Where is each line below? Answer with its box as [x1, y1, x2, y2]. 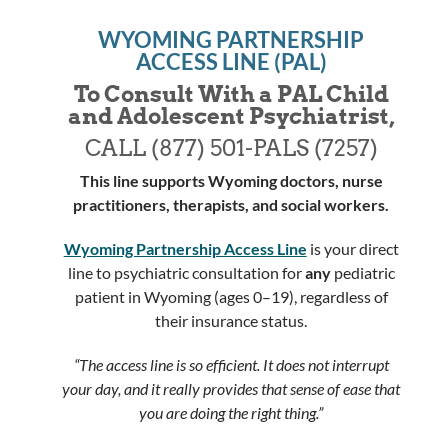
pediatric [330, 262, 395, 282]
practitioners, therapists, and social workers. [73, 194, 390, 214]
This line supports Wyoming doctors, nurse [79, 170, 383, 190]
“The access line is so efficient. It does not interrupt [73, 354, 389, 374]
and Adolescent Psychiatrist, [67, 102, 395, 129]
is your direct [309, 238, 399, 258]
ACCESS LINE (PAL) [135, 47, 327, 75]
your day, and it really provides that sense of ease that [62, 378, 401, 398]
